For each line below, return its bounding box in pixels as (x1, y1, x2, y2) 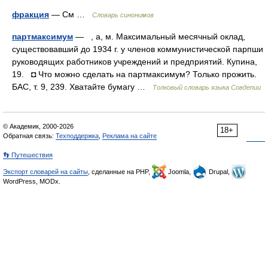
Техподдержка (56, 132, 99, 139)
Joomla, (166, 168, 193, 175)
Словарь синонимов (92, 11, 154, 19)
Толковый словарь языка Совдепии (153, 84, 261, 91)
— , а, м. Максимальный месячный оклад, (73, 32, 245, 41)
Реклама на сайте (102, 132, 157, 139)
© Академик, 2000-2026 (3, 123, 74, 130)
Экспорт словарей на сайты (3, 168, 88, 175)
